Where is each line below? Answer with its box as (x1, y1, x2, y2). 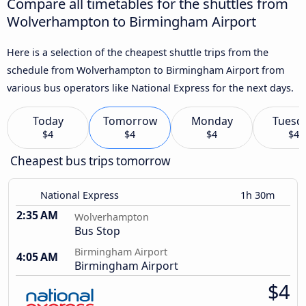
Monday (191, 113, 233, 129)
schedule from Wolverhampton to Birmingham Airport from (7, 63, 284, 76)
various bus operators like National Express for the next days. (7, 81, 294, 94)
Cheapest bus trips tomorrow (10, 153, 171, 169)
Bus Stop (74, 223, 120, 239)
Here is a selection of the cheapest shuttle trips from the (7, 45, 268, 59)
